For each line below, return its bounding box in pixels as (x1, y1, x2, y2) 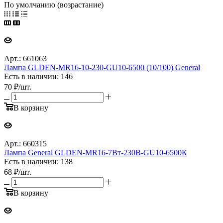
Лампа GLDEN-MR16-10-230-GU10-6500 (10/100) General (4, 63, 200, 72)
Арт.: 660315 (4, 139, 47, 148)
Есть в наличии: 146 (4, 72, 73, 81)
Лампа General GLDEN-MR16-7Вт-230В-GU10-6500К (4, 148, 187, 157)
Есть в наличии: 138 (4, 157, 73, 166)
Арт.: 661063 (4, 54, 47, 63)
